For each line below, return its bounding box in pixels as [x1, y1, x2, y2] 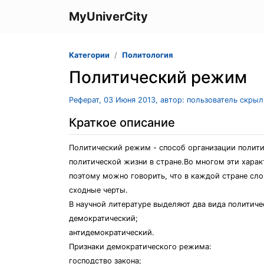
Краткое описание [69, 115, 175, 130]
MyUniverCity [69, 9, 148, 24]
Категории [69, 51, 110, 60]
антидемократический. [69, 228, 154, 237]
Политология [122, 51, 173, 60]
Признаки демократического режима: [69, 242, 212, 251]
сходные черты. [69, 186, 128, 194]
